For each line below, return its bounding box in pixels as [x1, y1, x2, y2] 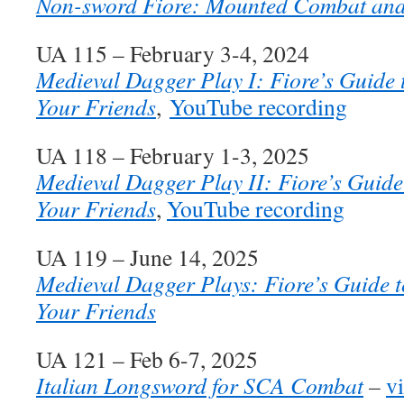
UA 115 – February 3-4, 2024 [36, 38, 309, 69]
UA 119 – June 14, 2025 [36, 242, 259, 272]
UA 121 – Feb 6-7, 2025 [36, 344, 258, 374]
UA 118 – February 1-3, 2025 [36, 140, 309, 170]
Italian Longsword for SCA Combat [36, 370, 363, 400]
